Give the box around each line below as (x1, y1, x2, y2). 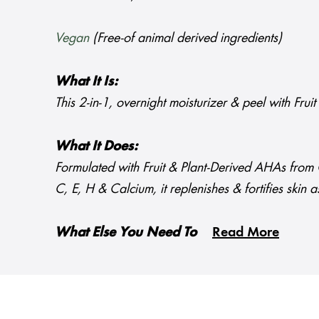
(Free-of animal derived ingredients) (89, 29, 282, 46)
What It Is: (55, 72, 117, 89)
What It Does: (55, 137, 137, 154)
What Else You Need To (55, 223, 197, 240)
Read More (212, 223, 279, 240)
